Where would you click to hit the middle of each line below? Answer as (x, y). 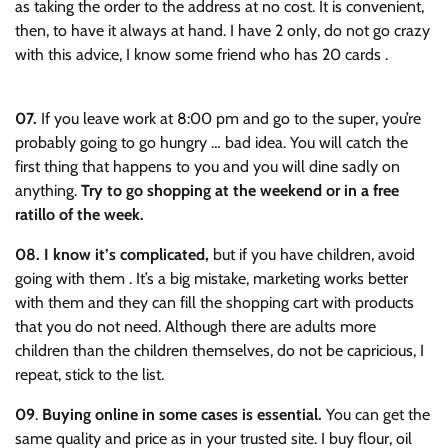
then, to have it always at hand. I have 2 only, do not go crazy (222, 30)
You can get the (376, 414)
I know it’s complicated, (126, 254)
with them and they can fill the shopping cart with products (214, 302)
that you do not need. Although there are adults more (195, 326)
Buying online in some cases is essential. (182, 414)
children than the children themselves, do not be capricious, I (219, 350)
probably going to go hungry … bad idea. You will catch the (211, 142)
